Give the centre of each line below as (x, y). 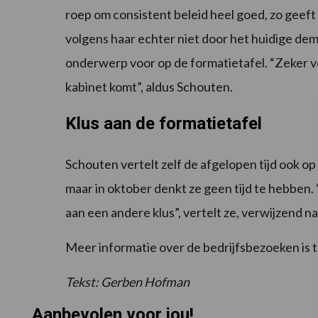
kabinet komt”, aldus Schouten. (149, 87)
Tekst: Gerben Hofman (127, 282)
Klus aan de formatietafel (164, 124)
